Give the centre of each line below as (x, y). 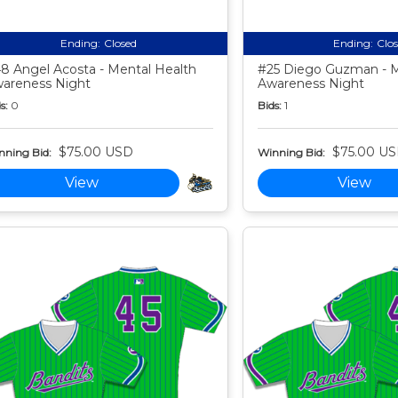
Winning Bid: (291, 152)
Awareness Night (310, 84)
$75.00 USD (96, 152)
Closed (120, 44)
